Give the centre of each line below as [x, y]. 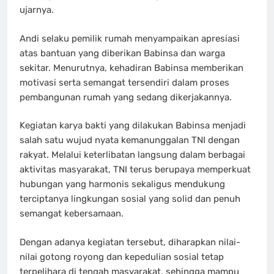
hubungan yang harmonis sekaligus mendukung [122, 184]
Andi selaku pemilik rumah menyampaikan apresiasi [130, 38]
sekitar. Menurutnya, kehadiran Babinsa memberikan [131, 68]
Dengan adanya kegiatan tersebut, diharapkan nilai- [130, 242]
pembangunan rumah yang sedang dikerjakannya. [126, 97]
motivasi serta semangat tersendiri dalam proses [124, 82]
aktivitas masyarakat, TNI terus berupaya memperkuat [135, 170]
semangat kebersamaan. [72, 214]
